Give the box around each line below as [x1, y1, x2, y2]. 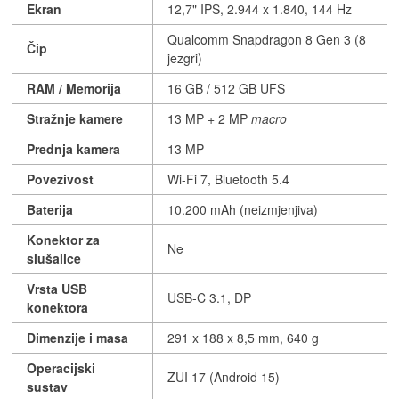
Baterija [27, 199, 73, 218]
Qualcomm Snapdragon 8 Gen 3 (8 [167, 29, 366, 48]
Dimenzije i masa [27, 328, 128, 346]
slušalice [27, 248, 81, 267]
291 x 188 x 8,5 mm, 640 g [167, 328, 319, 346]
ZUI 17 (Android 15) [167, 367, 280, 386]
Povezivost [27, 169, 94, 188]
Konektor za [27, 230, 100, 248]
